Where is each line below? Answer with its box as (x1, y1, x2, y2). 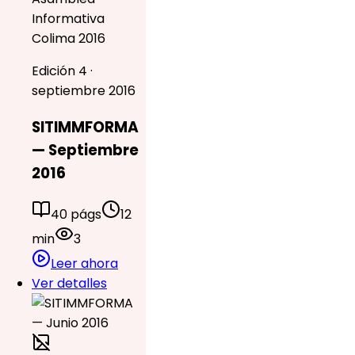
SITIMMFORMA (32, 116, 139, 139)
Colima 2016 (32, 29, 105, 48)
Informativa (32, 10, 105, 29)
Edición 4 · (32, 62, 93, 81)
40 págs (51, 204, 101, 223)
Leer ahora (51, 254, 118, 273)
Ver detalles (32, 273, 107, 292)
